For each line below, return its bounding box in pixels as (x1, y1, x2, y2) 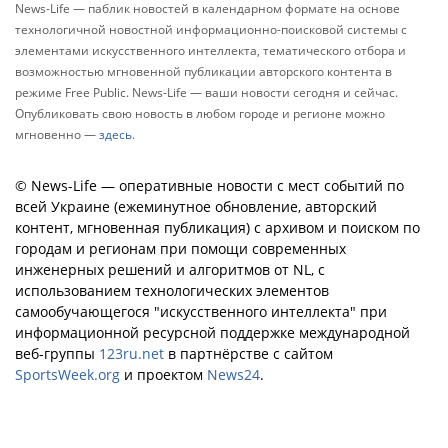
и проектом (120, 364, 207, 384)
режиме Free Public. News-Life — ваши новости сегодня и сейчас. (15, 83, 398, 101)
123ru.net (99, 343, 164, 363)
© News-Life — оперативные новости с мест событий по (15, 175, 404, 195)
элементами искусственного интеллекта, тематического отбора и (15, 41, 406, 59)
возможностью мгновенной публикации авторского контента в (15, 62, 392, 80)
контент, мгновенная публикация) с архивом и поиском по (15, 217, 420, 237)
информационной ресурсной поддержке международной (15, 322, 410, 342)
